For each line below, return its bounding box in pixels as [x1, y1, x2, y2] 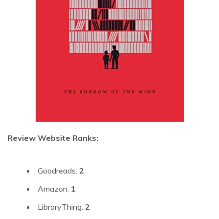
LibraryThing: [38, 201, 85, 212]
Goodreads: [38, 165, 79, 175]
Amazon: [38, 183, 71, 194]
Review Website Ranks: [7, 132, 98, 143]
